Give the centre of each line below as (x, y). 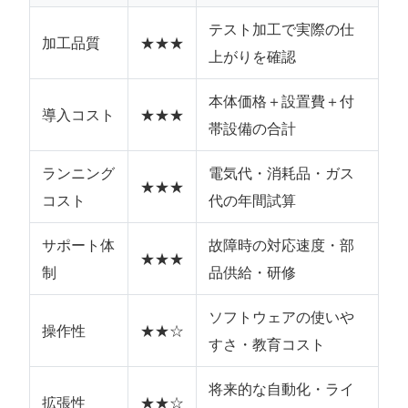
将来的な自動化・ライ (281, 389)
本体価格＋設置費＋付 (281, 101)
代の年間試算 (252, 200)
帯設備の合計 (252, 128)
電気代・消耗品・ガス (281, 173)
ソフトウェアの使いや (281, 317)
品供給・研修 (252, 272)
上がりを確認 (252, 56)
